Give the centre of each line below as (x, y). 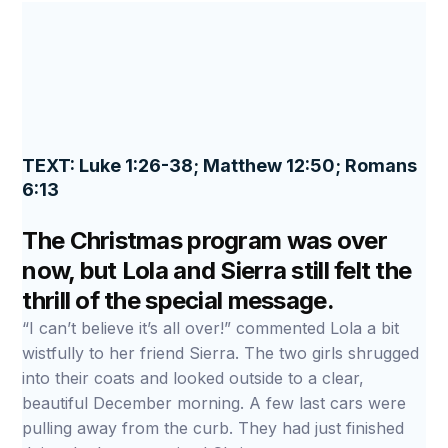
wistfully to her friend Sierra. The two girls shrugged (221, 353)
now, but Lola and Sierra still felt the (217, 270)
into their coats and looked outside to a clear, (193, 378)
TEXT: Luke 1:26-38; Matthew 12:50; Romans (220, 165)
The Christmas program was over (204, 240)
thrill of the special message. (178, 300)
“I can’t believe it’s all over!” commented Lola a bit (211, 328)
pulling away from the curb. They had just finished (213, 428)
